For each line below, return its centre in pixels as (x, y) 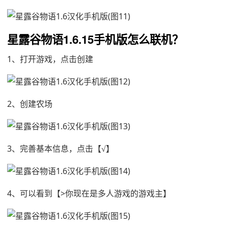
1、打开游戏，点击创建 (50, 59)
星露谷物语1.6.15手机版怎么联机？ (95, 39)
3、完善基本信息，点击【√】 (61, 149)
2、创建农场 (30, 104)
